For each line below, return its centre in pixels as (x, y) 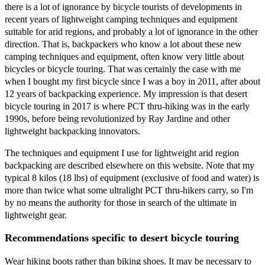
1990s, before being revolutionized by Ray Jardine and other (117, 118)
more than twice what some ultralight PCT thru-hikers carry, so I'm (129, 190)
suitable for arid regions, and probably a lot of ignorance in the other (131, 31)
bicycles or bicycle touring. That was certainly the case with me (123, 69)
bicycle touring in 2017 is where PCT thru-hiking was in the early (127, 106)
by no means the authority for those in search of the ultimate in (121, 202)
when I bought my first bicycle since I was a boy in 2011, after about (132, 81)
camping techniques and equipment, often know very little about (124, 56)
